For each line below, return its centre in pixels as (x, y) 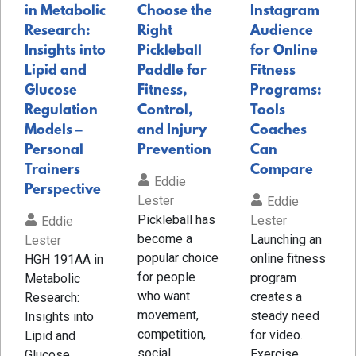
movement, (168, 315)
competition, (171, 334)
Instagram (284, 12)
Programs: (286, 91)
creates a (276, 296)
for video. (276, 335)
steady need (284, 315)
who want (163, 296)
